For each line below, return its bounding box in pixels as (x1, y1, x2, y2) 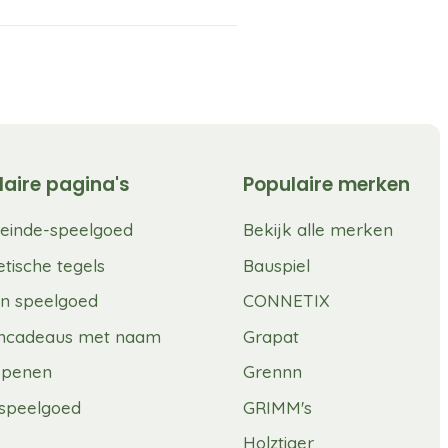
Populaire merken (243, 171, 410, 199)
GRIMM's (243, 396, 312, 418)
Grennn (243, 361, 302, 383)
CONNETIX (243, 290, 330, 312)
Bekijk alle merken (243, 219, 393, 241)
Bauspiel (243, 254, 310, 276)
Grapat (243, 325, 299, 347)
